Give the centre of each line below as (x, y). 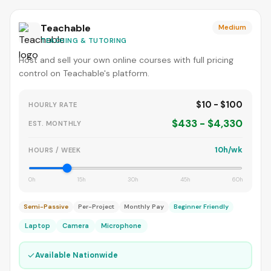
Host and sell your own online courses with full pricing (126, 60)
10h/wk (229, 150)
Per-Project (96, 207)
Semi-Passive (46, 207)
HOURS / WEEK (54, 150)
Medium (232, 27)
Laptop (38, 226)
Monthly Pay (144, 207)
